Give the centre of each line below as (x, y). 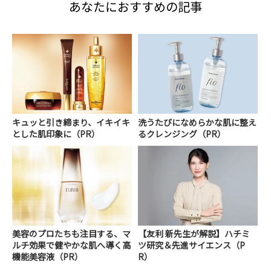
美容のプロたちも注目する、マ (71, 233)
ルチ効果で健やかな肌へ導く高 (71, 245)
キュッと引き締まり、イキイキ (71, 122)
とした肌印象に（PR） (56, 133)
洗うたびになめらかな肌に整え (198, 122)
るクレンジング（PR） (182, 133)
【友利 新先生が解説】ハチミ (194, 233)
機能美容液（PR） (47, 256)
